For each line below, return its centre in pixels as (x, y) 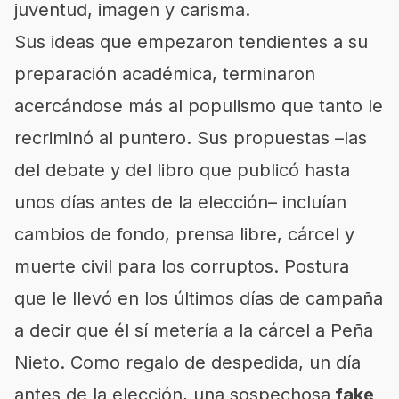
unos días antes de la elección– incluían (180, 202)
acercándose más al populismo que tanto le (199, 106)
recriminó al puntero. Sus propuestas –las (191, 138)
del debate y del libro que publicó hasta (182, 170)
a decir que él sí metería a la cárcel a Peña (194, 330)
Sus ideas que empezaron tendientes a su (191, 42)
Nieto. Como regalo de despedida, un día (187, 362)
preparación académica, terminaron (165, 74)
